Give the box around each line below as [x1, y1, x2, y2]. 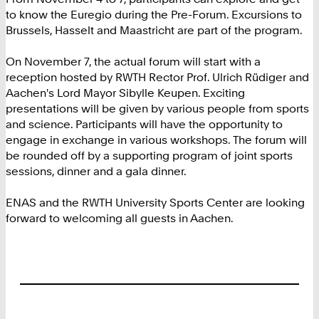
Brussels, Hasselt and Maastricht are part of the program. [6, 23, 303, 38]
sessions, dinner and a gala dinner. [6, 164, 187, 179]
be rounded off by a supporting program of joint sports [6, 148, 293, 163]
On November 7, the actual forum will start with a [6, 54, 261, 69]
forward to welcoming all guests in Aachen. [6, 211, 234, 226]
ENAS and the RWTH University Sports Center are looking [6, 195, 305, 210]
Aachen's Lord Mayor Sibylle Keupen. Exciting [6, 85, 245, 100]
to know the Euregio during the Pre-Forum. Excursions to [6, 7, 302, 22]
